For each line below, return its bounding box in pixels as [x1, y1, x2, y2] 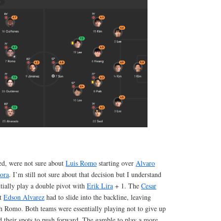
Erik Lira [87, 181, 113, 190]
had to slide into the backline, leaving [44, 192, 151, 202]
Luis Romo [66, 158, 97, 168]
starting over [97, 158, 136, 168]
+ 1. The [113, 181, 141, 190]
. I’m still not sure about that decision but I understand [9, 169, 161, 179]
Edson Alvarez [3, 192, 44, 202]
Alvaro [136, 158, 155, 168]
